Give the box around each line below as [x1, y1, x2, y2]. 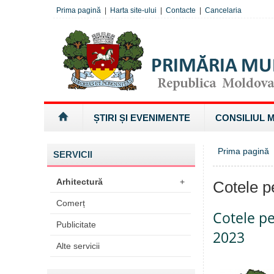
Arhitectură [56, 177, 103, 187]
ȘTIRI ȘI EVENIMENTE [94, 113, 190, 123]
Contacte [166, 6, 196, 15]
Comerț [56, 198, 85, 208]
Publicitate [56, 220, 96, 229]
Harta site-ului [110, 6, 157, 15]
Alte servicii [56, 241, 100, 251]
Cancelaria [205, 6, 242, 15]
